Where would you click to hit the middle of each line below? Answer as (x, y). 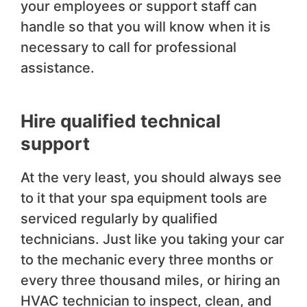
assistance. (58, 68)
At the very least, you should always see (151, 178)
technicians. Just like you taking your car (152, 240)
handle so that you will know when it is (146, 27)
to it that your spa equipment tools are (144, 198)
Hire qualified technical (121, 121)
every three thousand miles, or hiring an (150, 281)
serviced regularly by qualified (119, 219)
